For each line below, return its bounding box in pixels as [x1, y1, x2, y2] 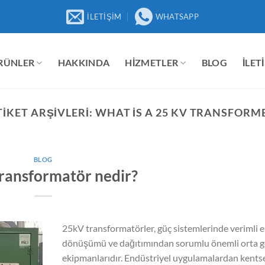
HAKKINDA [57, 57, 110, 68]
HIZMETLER [125, 57, 179, 68]
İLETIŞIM [87, 12, 122, 21]
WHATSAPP [155, 12, 199, 21]
